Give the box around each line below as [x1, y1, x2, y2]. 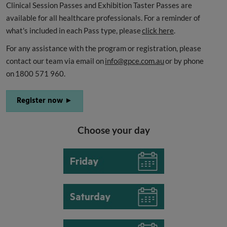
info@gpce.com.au [105, 56, 164, 66]
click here [142, 26, 174, 35]
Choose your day [77, 124, 150, 136]
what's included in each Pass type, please [6, 26, 142, 35]
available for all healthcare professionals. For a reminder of [6, 13, 200, 23]
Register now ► [17, 95, 72, 107]
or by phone [164, 56, 204, 66]
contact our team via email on [6, 56, 105, 66]
